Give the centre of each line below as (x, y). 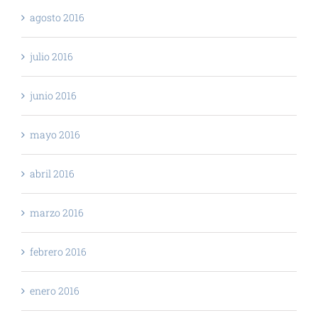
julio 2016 (51, 57)
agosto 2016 (57, 18)
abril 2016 (52, 174)
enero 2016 (55, 291)
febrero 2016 (58, 252)
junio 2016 (53, 96)
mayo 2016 (55, 135)
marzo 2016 (57, 213)
